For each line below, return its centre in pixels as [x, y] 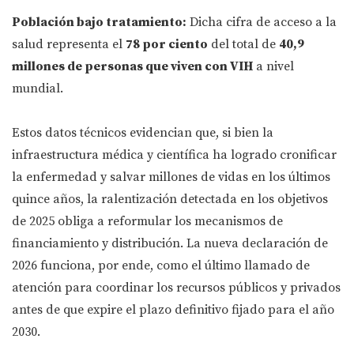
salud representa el [69, 45]
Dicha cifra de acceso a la [262, 23]
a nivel [273, 67]
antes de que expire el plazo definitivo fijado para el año [173, 310]
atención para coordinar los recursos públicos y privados [176, 288]
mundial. [38, 89]
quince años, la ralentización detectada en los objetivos [170, 200]
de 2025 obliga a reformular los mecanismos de [147, 222]
